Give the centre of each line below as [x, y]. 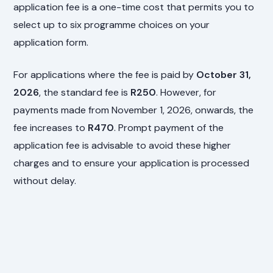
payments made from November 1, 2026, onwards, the [134, 110]
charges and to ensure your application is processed [132, 163]
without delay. [45, 180]
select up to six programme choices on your [112, 24]
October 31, [224, 74]
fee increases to [51, 127]
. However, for [186, 92]
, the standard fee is [85, 92]
